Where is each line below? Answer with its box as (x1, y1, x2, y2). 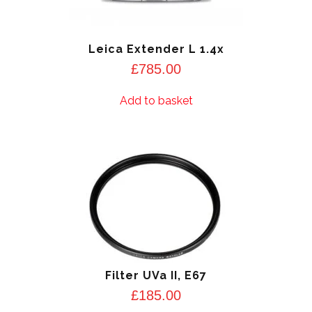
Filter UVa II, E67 (105, 268, 207, 282)
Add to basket (119, 94, 193, 108)
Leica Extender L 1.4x (88, 42, 224, 56)
